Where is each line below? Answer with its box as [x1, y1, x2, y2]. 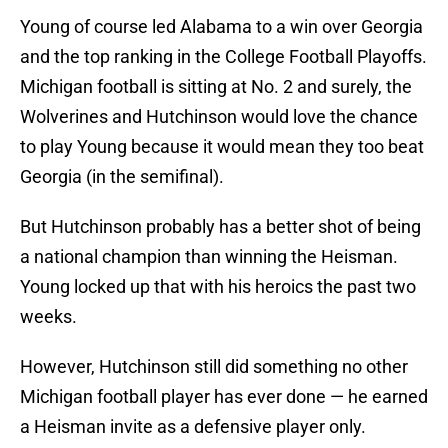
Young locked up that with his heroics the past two [20, 276, 416, 298]
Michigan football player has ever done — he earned [20, 386, 428, 408]
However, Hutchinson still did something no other [20, 356, 408, 378]
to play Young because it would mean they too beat [20, 136, 424, 158]
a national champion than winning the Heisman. [20, 246, 398, 268]
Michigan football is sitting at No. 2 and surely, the [20, 76, 412, 98]
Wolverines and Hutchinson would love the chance [20, 106, 418, 128]
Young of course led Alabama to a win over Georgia [20, 16, 423, 38]
